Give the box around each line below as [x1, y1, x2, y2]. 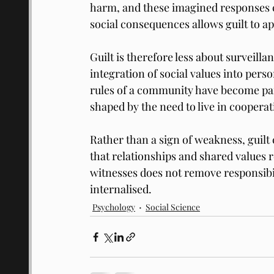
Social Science [146, 201, 200, 213]
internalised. [90, 182, 152, 196]
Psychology [92, 201, 135, 213]
